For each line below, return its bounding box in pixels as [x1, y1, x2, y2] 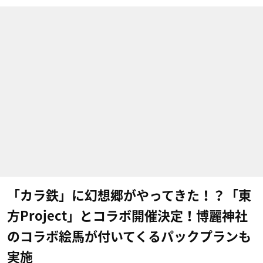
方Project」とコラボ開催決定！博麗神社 [7, 210, 248, 222]
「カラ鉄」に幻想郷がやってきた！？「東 [7, 189, 251, 202]
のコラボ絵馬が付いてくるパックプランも [7, 230, 251, 243]
